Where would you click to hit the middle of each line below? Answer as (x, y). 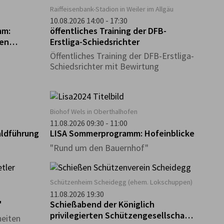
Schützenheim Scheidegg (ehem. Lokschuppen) (121, 182)
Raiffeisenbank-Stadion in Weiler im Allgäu (111, 9)
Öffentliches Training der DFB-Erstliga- (122, 56)
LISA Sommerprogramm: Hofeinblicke (122, 133)
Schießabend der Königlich (102, 204)
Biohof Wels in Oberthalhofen (93, 111)
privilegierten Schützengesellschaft (120, 215)
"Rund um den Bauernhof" (99, 147)
